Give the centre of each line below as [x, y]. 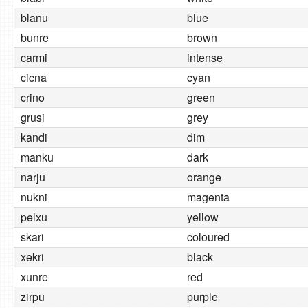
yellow [203, 217]
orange [204, 177]
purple [202, 297]
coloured [208, 237]
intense [205, 57]
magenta [208, 197]
